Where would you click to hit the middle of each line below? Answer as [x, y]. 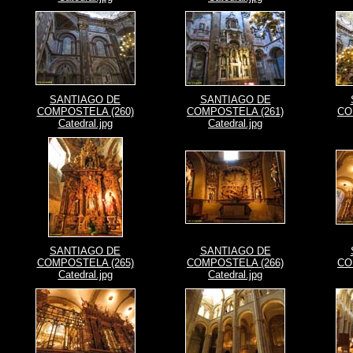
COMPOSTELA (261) [235, 111]
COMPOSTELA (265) [85, 263]
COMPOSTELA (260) [85, 111]
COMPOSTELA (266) [235, 263]
